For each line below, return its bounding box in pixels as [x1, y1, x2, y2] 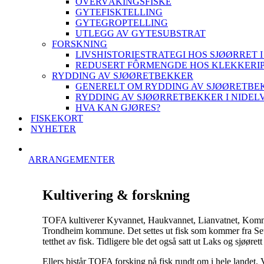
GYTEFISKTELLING [75, 7, 163, 17]
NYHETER [31, 124, 76, 134]
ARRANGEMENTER [28, 154, 115, 164]
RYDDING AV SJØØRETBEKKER [52, 71, 193, 81]
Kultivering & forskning [42, 187, 190, 203]
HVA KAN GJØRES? [75, 103, 160, 113]
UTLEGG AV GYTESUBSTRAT [75, 28, 206, 38]
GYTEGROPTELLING [75, 18, 168, 28]
